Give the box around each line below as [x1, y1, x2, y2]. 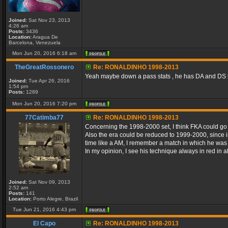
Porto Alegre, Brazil [32, 196, 78, 202]
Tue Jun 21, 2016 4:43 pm [13, 207, 76, 212]
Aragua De [32, 34, 58, 40]
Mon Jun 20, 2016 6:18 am [12, 50, 76, 56]
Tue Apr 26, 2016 [27, 78, 70, 83]
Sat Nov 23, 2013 [27, 17, 70, 23]
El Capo [33, 220, 55, 227]
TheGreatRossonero [15, 64, 74, 71]
